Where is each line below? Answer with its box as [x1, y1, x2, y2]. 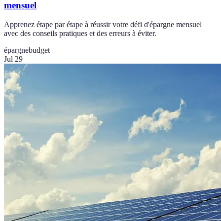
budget [29, 46, 50, 55]
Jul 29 [4, 55, 23, 64]
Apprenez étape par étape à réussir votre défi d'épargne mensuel [4, 20, 202, 29]
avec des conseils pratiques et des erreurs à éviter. [4, 29, 156, 38]
